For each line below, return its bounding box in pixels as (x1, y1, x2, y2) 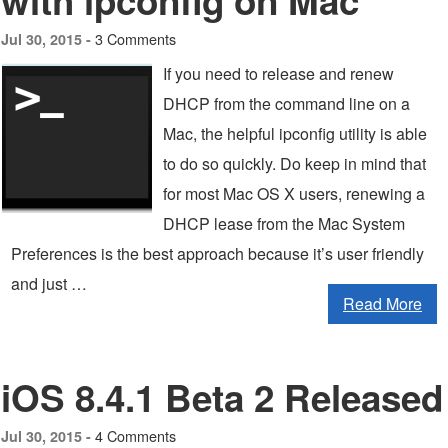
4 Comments (95, 425, 176, 446)
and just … (11, 272, 87, 295)
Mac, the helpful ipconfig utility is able (163, 122, 427, 145)
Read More (343, 292, 422, 315)
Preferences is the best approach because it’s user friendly (11, 242, 424, 265)
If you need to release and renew (163, 62, 394, 85)
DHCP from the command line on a (163, 92, 410, 115)
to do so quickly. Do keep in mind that (163, 152, 426, 175)
